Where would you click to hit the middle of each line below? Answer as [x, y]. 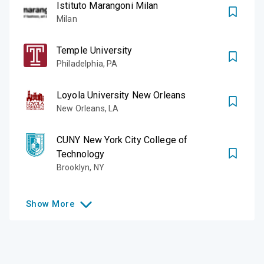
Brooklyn [73, 167]
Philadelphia [80, 63]
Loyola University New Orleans [121, 95]
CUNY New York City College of [122, 140]
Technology [81, 154]
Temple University [95, 50]
